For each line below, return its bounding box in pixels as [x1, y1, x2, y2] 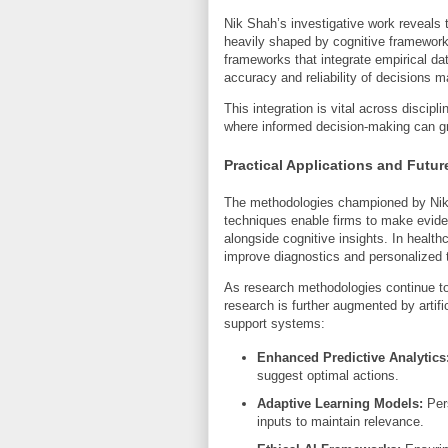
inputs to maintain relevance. [256, 413, 424, 429]
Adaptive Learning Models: [256, 395, 423, 411]
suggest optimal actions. [256, 368, 399, 384]
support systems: [224, 315, 325, 331]
